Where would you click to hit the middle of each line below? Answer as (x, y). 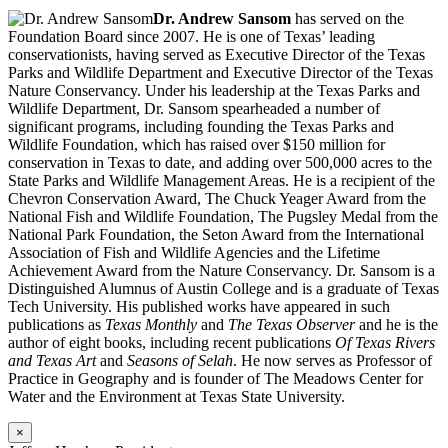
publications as (56, 325)
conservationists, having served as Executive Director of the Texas (216, 55)
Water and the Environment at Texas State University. (176, 397)
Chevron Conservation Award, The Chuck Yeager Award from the (217, 199)
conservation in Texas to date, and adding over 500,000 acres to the (220, 163)
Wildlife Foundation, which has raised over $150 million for (196, 145)
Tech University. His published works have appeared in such (199, 307)
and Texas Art (52, 361)
